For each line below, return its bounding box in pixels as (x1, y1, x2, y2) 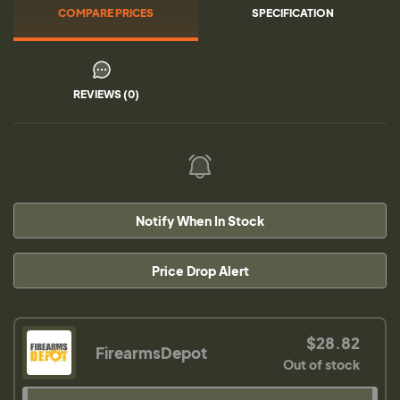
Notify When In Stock (136, 212, 264, 229)
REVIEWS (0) (72, 87, 139, 101)
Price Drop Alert (151, 262, 249, 279)
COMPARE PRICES (58, 6, 154, 20)
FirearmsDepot (96, 343, 207, 362)
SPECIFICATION (251, 6, 334, 20)
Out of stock (282, 356, 360, 372)
